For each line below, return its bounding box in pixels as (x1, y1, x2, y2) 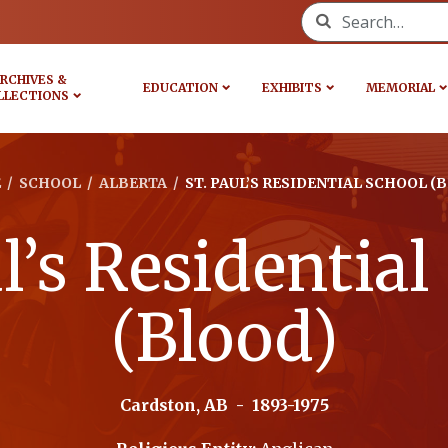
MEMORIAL (365, 80, 435, 95)
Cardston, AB (119, 395, 232, 415)
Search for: (299, 2, 385, 24)
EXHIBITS (261, 80, 322, 95)
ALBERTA (98, 174, 167, 192)
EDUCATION (142, 80, 218, 95)
